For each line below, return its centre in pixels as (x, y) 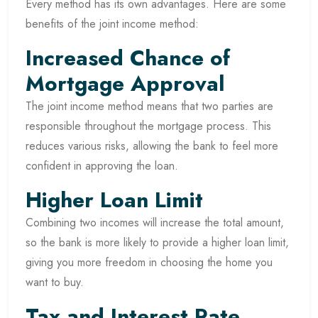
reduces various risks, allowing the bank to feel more (152, 146)
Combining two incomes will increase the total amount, (155, 223)
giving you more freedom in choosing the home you (149, 263)
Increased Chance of (128, 58)
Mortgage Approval (125, 84)
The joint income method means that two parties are (149, 106)
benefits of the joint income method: (112, 24)
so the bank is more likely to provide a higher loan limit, (157, 243)
